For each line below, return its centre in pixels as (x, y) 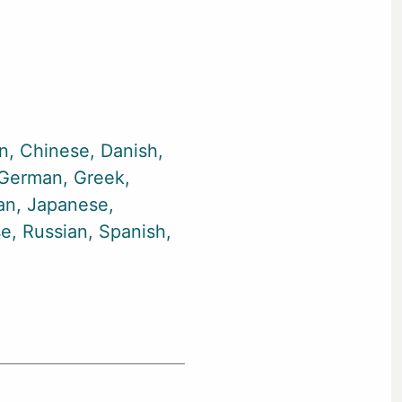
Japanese (68, 205)
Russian (55, 232)
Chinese (55, 151)
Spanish (132, 232)
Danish (129, 151)
